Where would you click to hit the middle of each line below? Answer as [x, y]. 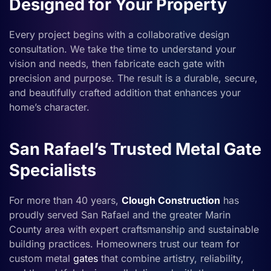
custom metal [41, 258]
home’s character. [49, 107]
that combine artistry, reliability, [171, 258]
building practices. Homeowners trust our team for [124, 243]
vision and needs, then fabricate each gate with [117, 63]
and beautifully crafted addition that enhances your [125, 92]
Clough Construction [171, 200]
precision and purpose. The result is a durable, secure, [133, 78]
